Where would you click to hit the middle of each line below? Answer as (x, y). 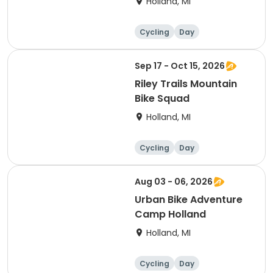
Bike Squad (162, 98)
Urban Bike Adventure (189, 200)
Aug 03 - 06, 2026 (174, 182)
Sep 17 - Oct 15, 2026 (180, 66)
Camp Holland (170, 214)
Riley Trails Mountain (186, 84)
